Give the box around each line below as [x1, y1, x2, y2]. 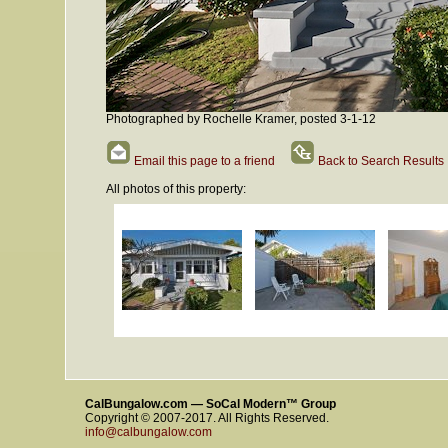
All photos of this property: [106, 182, 246, 196]
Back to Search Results [315, 154, 444, 168]
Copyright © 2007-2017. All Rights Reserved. [85, 411, 329, 425]
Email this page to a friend [131, 154, 275, 168]
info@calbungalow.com [85, 425, 212, 439]
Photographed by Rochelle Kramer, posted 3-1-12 [106, 112, 376, 126]
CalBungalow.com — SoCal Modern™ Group [85, 397, 336, 411]
